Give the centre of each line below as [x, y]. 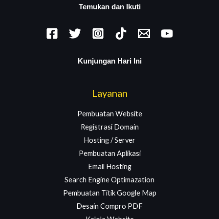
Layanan [109, 93]
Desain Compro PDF [109, 206]
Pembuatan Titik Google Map [109, 193]
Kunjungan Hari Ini [109, 61]
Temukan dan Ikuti [109, 7]
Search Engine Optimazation [109, 179]
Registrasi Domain [109, 127]
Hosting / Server [109, 140]
